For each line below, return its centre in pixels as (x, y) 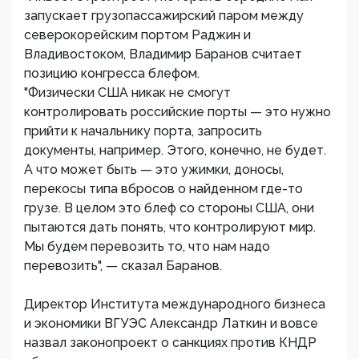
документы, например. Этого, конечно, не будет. (175, 150)
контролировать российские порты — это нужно (177, 112)
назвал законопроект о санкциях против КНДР (170, 343)
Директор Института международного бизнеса (175, 304)
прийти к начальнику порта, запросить (143, 131)
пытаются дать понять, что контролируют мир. (170, 227)
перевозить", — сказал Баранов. (123, 266)
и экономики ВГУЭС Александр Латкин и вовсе (171, 323)
